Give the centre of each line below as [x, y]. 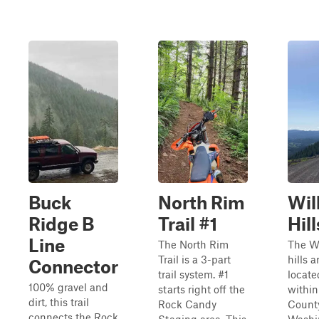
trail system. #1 [193, 274]
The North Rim [193, 244]
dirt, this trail [59, 302]
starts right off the [202, 289]
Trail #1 [188, 224]
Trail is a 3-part [194, 259]
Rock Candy [187, 304]
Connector [73, 266]
